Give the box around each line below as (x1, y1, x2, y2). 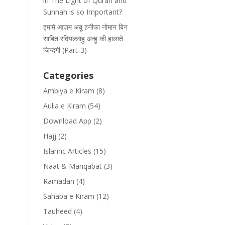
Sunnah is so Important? (43, 7, 122, 17)
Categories (43, 69, 93, 81)
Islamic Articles (43, 146, 91, 156)
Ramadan (43, 176, 74, 186)
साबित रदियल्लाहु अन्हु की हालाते (43, 34, 123, 43)
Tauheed (43, 206, 72, 216)
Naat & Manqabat (43, 161, 102, 171)
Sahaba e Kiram (43, 191, 94, 201)
